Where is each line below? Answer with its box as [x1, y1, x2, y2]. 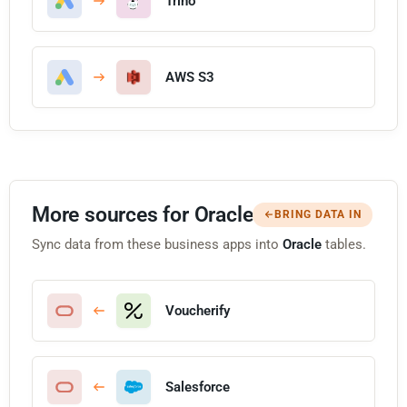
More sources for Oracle [32, 202, 253, 227]
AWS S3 [165, 68, 214, 85]
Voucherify [165, 302, 230, 319]
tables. [322, 235, 366, 253]
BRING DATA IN [274, 207, 362, 221]
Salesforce [165, 378, 230, 395]
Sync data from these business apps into [32, 235, 283, 253]
